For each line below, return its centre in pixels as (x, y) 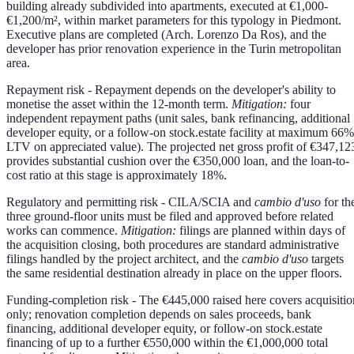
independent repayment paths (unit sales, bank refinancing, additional (178, 119)
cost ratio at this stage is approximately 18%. (117, 175)
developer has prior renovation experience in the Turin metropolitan (174, 49)
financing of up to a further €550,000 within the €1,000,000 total (167, 343)
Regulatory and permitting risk (82, 202)
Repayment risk (45, 90)
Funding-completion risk (68, 300)
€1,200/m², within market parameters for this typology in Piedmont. (174, 21)
